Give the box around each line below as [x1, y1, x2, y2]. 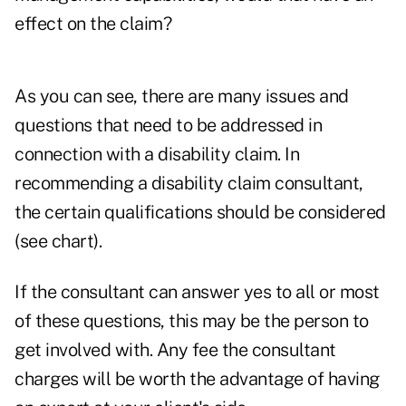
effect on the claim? [14, 13, 171, 35]
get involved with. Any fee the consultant [14, 339, 336, 362]
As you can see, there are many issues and [14, 85, 349, 108]
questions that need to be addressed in [14, 114, 322, 137]
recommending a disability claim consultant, [14, 172, 363, 195]
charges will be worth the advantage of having [14, 368, 380, 391]
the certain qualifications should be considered [14, 201, 386, 224]
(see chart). [14, 230, 101, 253]
